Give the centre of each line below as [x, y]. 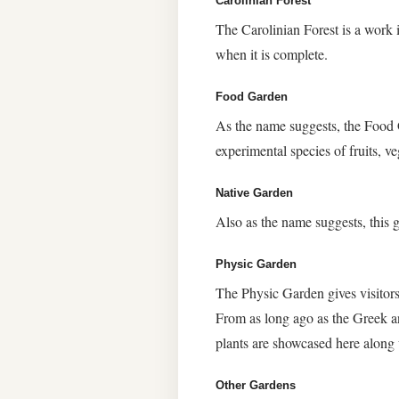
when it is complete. [272, 54]
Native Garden [254, 193]
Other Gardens [256, 385]
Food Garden [252, 97]
